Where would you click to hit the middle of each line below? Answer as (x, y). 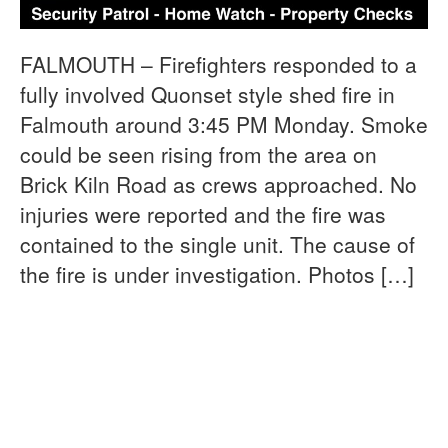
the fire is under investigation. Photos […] (217, 273)
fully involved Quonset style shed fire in (207, 93)
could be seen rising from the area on (198, 153)
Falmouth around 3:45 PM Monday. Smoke (224, 123)
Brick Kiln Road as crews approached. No (218, 183)
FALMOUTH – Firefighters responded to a (218, 63)
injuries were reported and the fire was (203, 213)
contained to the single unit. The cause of (217, 243)
